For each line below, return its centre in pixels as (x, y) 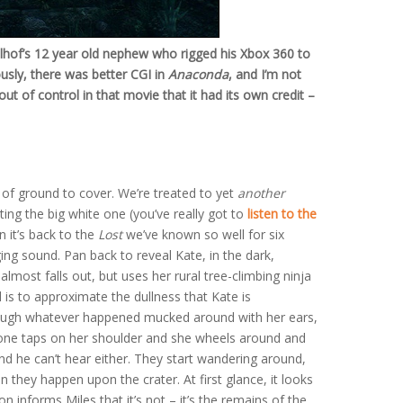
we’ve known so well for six (203, 234)
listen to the (282, 213)
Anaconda (198, 74)
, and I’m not (265, 74)
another (261, 193)
